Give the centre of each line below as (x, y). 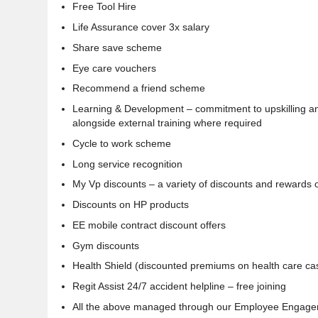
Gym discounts (106, 245)
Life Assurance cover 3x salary (142, 27)
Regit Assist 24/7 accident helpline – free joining (179, 286)
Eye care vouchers (114, 68)
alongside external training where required (167, 123)
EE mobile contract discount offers (149, 225)
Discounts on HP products (131, 205)
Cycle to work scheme (123, 143)
